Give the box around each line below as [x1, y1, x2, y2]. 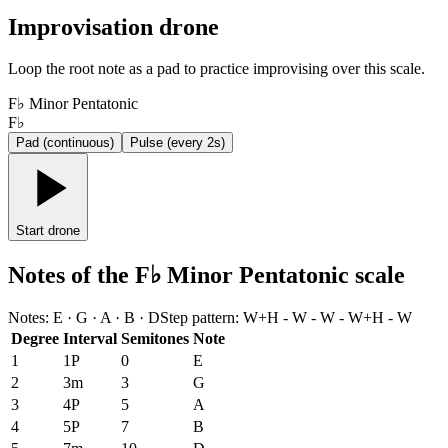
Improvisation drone [8, 13, 219, 40]
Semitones [121, 330, 189, 348]
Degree [11, 330, 59, 348]
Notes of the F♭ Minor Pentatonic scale [8, 262, 405, 289]
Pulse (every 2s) [130, 135, 225, 151]
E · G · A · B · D [53, 309, 160, 327]
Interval [63, 330, 117, 348]
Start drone [16, 223, 80, 239]
